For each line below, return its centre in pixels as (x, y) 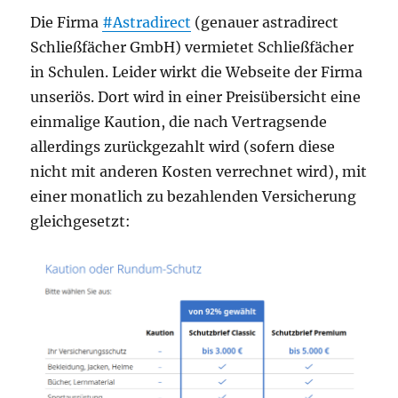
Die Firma (67, 22)
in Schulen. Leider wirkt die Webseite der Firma (197, 72)
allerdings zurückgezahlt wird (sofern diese (183, 147)
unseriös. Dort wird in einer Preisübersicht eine (196, 97)
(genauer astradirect (265, 22)
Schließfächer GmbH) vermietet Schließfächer (192, 47)
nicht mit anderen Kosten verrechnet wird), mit (199, 171)
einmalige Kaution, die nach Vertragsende (179, 122)
